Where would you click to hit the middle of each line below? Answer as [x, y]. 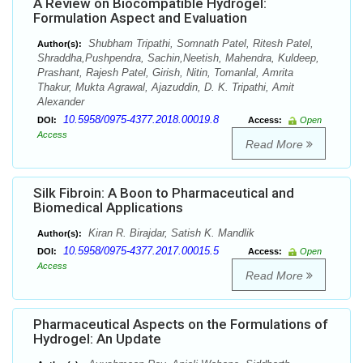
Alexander [61, 102]
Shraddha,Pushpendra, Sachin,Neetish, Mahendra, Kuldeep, [178, 58]
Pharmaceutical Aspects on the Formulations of [181, 325]
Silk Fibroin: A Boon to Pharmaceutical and [164, 193]
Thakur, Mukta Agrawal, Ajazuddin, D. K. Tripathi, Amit [166, 88]
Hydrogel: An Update [97, 339]
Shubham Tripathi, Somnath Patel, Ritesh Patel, [199, 44]
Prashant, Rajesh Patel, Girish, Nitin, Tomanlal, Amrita [165, 73]
